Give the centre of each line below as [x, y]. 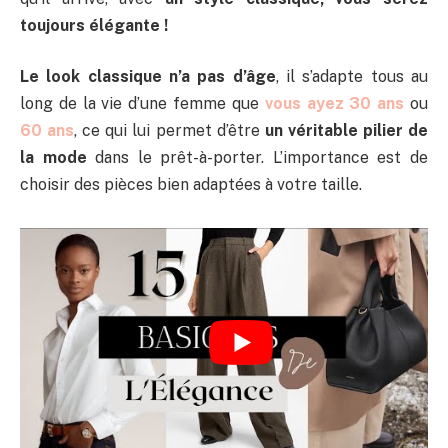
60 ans [47, 131]
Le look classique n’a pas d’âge [148, 77]
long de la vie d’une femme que [139, 104]
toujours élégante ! [94, 25]
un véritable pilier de [346, 131]
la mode [53, 158]
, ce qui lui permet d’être [169, 131]
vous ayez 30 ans [331, 104]
